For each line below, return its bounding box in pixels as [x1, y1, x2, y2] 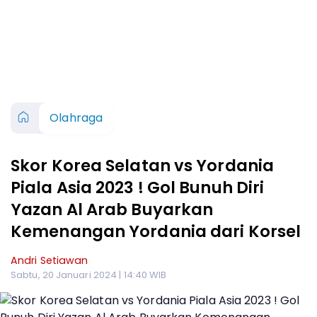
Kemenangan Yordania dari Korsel [11, 220, 301, 243]
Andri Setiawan [11, 253, 88, 267]
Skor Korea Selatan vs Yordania [11, 154, 275, 177]
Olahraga [50, 110, 103, 126]
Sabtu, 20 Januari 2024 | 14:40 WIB [11, 268, 167, 282]
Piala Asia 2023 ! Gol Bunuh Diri [11, 176, 265, 199]
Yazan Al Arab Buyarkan [11, 198, 214, 221]
